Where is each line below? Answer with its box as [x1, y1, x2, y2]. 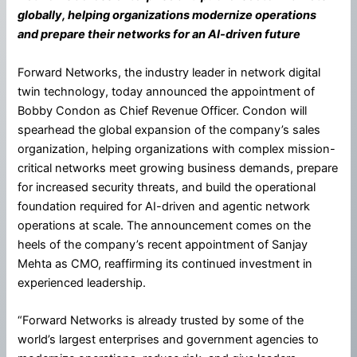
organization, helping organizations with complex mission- [18, 141, 336, 156]
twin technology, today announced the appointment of [18, 84, 316, 99]
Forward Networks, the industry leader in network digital [18, 65, 321, 80]
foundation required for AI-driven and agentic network [18, 198, 311, 214]
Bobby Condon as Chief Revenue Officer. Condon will [18, 103, 308, 118]
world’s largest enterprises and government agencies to [18, 332, 320, 347]
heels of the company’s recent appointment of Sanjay [18, 237, 308, 252]
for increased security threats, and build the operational [18, 179, 316, 194]
